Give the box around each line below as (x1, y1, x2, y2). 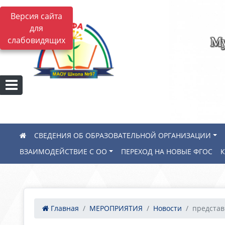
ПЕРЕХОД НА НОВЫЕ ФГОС (121, 147, 213, 156)
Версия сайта (11, 11, 62, 22)
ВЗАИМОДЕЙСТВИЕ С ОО (20, 147, 107, 156)
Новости (153, 203, 182, 213)
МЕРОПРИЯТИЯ (89, 203, 143, 213)
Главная (49, 203, 79, 213)
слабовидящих (8, 35, 65, 46)
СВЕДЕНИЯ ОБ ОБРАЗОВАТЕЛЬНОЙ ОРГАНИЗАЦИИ (34, 131, 211, 140)
